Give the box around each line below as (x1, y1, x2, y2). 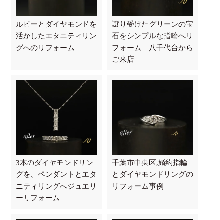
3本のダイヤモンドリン (16, 159, 94, 167)
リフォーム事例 (111, 182, 164, 191)
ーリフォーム (16, 194, 60, 202)
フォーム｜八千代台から (111, 43, 193, 52)
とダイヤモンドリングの (111, 170, 193, 179)
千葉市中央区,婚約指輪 (111, 159, 188, 167)
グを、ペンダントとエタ (16, 170, 97, 179)
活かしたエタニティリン (16, 31, 97, 40)
